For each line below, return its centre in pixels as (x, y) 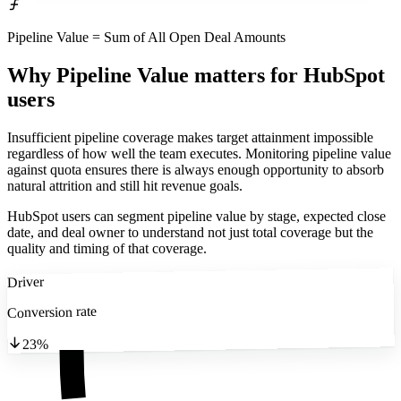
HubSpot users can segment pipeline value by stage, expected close (196, 217)
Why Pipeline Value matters (136, 76)
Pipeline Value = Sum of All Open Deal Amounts (146, 38)
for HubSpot (328, 76)
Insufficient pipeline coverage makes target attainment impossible (190, 138)
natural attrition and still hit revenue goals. (125, 186)
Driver (25, 282)
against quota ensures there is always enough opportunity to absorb (196, 170)
